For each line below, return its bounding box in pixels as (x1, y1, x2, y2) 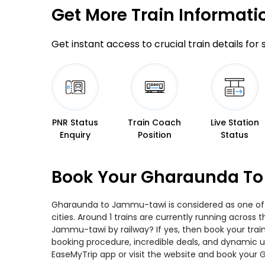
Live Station (210, 117, 259, 128)
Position (137, 129, 172, 141)
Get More (51, 4, 127, 27)
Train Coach (128, 117, 182, 128)
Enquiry (60, 129, 91, 141)
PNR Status (52, 117, 98, 128)
